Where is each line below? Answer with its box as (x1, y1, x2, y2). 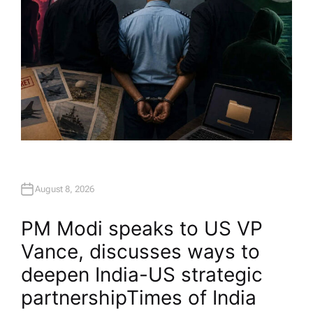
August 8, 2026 (35, 184, 94, 195)
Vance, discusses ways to (21, 239, 260, 263)
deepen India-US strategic (21, 262, 263, 286)
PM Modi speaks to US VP (21, 216, 263, 240)
